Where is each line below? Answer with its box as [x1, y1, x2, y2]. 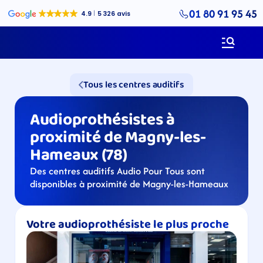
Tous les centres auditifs [83, 77, 184, 92]
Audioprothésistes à [30, 107, 175, 133]
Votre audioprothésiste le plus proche [26, 215, 229, 234]
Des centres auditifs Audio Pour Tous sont [30, 164, 205, 178]
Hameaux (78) [30, 142, 127, 168]
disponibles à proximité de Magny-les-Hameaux [30, 177, 228, 191]
